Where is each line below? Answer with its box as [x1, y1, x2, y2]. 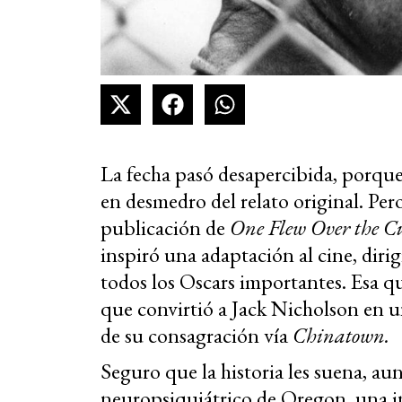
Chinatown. [293, 321, 389, 350]
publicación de [100, 214, 230, 242]
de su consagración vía [100, 321, 293, 350]
